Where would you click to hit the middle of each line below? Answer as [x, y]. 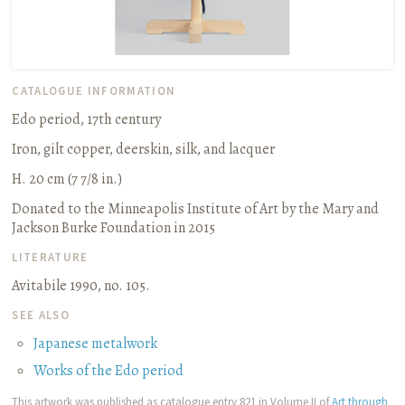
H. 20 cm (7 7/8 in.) [67, 179]
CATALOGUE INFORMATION [94, 91]
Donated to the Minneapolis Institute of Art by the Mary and [196, 209]
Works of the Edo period [109, 371]
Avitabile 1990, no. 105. [81, 285]
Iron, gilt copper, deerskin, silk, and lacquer [144, 150]
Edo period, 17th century [87, 120]
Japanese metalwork [96, 344]
